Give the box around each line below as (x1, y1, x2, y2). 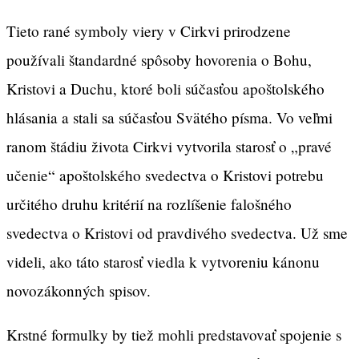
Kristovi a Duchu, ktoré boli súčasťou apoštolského (6, 78, 325, 99)
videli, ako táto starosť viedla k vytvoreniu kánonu (6, 251, 320, 272)
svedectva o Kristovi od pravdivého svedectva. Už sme (6, 222, 348, 243)
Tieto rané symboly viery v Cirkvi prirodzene (6, 20, 291, 41)
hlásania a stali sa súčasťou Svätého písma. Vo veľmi (6, 107, 333, 127)
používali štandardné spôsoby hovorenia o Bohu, (6, 49, 312, 70)
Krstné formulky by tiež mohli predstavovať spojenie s (6, 325, 341, 345)
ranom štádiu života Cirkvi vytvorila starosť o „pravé (6, 135, 332, 156)
